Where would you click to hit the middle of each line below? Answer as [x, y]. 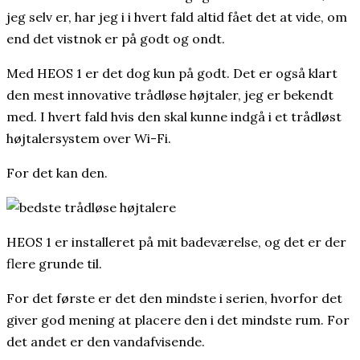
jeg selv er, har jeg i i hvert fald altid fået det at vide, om [177, 16]
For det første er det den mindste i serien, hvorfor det [174, 298]
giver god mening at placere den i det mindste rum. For [178, 319]
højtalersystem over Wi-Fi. [89, 138]
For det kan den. [57, 172]
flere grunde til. [54, 263]
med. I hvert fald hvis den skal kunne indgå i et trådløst [174, 116]
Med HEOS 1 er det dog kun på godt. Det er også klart [172, 73]
